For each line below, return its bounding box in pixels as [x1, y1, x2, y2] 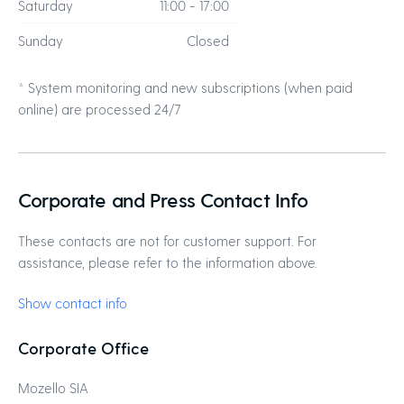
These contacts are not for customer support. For [18, 233, 317, 249]
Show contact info [18, 295, 127, 311]
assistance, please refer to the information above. [18, 254, 317, 271]
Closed [187, 32, 229, 49]
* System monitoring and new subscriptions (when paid [18, 79, 353, 96]
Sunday [18, 32, 63, 49]
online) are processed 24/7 [18, 101, 181, 117]
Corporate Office [18, 338, 149, 357]
